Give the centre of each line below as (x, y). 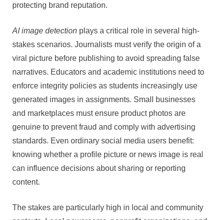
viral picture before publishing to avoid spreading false (106, 58)
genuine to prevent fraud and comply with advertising (104, 127)
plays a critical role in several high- (138, 30)
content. (26, 182)
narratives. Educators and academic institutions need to (108, 72)
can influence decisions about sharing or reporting (99, 168)
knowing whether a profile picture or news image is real (108, 154)
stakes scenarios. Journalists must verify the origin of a (107, 44)
